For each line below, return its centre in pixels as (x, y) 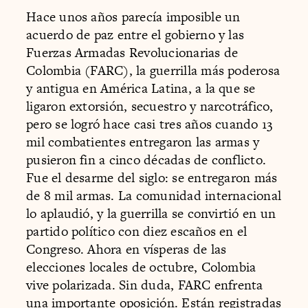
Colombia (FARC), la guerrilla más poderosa (153, 70)
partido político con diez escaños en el (137, 231)
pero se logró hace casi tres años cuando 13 (150, 124)
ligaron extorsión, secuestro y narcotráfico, (150, 106)
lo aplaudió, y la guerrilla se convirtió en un (151, 213)
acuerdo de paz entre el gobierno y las (135, 34)
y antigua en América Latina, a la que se (141, 88)
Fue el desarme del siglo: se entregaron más (152, 177)
